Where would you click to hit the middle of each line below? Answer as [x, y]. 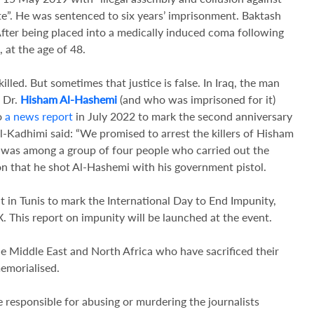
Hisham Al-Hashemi [69, 99]
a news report [39, 116]
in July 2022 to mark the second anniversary [183, 116]
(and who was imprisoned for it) [196, 99]
